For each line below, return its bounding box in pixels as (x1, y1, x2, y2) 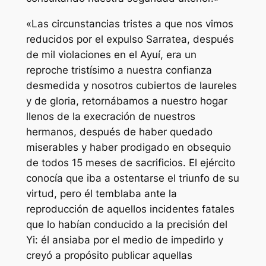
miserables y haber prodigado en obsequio (26, 141, 231, 153)
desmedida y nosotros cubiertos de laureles (26, 79, 237, 91)
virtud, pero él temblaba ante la (26, 187, 177, 199)
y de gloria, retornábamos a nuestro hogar (26, 94, 227, 107)
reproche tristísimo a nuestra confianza (26, 64, 212, 76)
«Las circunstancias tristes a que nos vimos (26, 17, 233, 30)
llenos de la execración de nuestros (26, 110, 195, 122)
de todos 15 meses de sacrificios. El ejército (26, 156, 235, 169)
